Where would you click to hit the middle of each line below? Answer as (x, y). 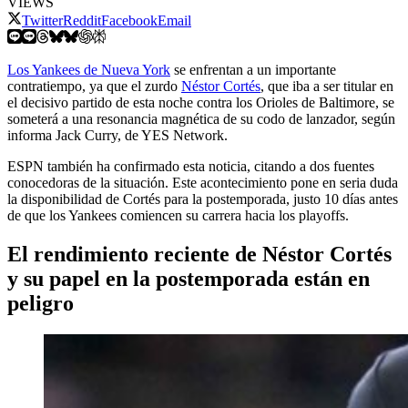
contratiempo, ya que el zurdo (94, 86)
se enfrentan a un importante (253, 69)
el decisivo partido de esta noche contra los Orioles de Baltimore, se (201, 102)
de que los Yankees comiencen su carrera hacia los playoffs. (178, 215)
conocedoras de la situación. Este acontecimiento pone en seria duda (203, 182)
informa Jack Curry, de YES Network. (117, 135)
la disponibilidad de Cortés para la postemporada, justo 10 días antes (203, 199)
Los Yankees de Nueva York (89, 69)
